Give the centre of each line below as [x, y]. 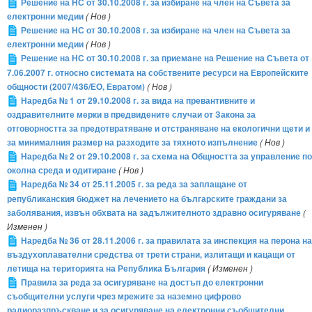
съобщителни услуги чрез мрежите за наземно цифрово [124, 297]
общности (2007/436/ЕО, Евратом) [76, 86]
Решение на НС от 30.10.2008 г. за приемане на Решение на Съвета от [165, 58]
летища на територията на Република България [106, 268]
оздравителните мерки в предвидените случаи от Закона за [131, 114]
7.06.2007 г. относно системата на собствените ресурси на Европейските [158, 72]
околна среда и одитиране [62, 171]
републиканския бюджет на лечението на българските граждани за [147, 198]
